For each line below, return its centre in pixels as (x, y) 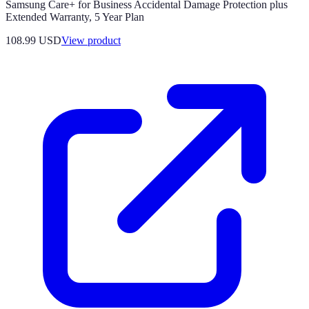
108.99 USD (33, 40)
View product (91, 40)
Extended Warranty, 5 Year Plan (75, 17)
